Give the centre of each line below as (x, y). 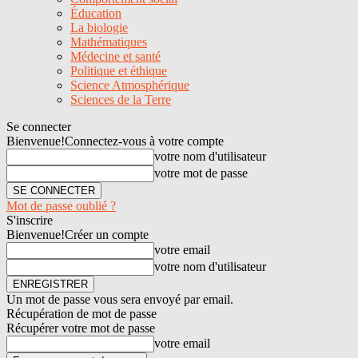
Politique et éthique (119, 71)
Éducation (96, 13)
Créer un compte (107, 235)
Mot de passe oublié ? (61, 206)
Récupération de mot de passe (82, 314)
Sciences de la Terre (121, 99)
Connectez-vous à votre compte (144, 141)
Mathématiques (109, 42)
